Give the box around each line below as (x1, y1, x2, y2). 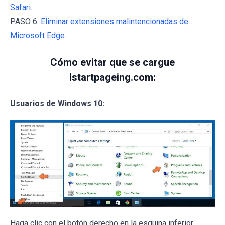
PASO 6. (10, 16, 41, 26)
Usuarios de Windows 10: (10, 98, 104, 108)
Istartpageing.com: (69, 71, 156, 83)
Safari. (10, 2, 32, 12)
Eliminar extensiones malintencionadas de (41, 16, 188, 26)
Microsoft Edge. (10, 30, 66, 40)
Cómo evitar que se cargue (50, 56, 175, 68)
